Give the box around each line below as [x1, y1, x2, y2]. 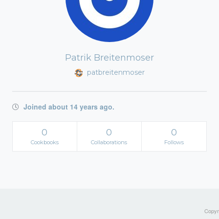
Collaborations [91, 139, 128, 146]
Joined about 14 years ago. [22, 102, 114, 111]
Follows [164, 139, 184, 146]
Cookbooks [30, 139, 59, 146]
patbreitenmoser [85, 68, 145, 77]
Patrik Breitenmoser [65, 52, 154, 63]
